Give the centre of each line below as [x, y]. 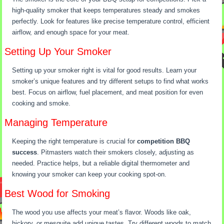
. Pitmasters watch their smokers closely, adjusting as [116, 152]
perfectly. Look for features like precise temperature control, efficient [111, 21]
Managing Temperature [56, 123]
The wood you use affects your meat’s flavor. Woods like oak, [102, 212]
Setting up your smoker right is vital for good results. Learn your [104, 70]
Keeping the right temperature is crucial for [75, 141]
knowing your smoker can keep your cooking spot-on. [89, 174]
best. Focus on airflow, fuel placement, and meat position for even [108, 92]
